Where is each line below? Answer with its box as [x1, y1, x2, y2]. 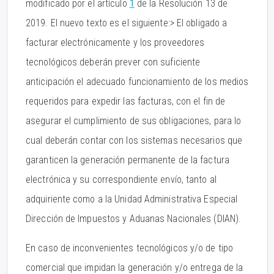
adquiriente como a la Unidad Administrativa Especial [26, 193, 238, 205]
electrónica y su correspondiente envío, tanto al [26, 174, 217, 185]
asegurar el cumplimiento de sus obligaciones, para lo [26, 115, 242, 127]
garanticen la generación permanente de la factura [26, 154, 229, 166]
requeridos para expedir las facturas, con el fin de [26, 95, 226, 107]
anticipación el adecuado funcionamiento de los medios [26, 76, 249, 87]
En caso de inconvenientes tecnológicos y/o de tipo [26, 242, 234, 254]
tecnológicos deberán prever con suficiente [26, 56, 201, 68]
